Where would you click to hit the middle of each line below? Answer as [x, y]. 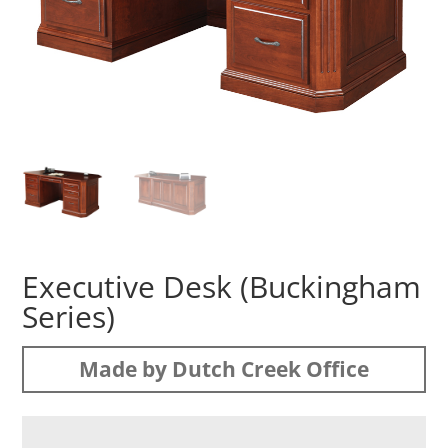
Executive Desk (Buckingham [222, 286]
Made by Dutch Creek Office [224, 368]
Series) [69, 316]
